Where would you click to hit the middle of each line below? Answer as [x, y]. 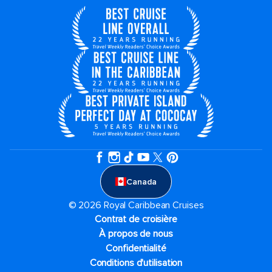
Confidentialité [136, 249]
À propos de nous [136, 234]
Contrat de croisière [136, 219]
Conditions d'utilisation [136, 263]
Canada [142, 182]
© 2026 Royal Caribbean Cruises [136, 206]
